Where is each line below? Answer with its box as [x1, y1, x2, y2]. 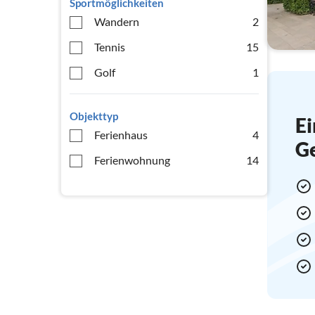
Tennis [94, 40, 125, 53]
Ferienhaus [94, 128, 148, 141]
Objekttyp [70, 110, 118, 122]
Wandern [94, 15, 139, 28]
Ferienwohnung [94, 153, 170, 167]
